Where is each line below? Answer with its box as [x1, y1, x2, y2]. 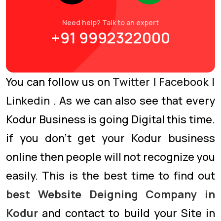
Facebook [159, 74, 209, 89]
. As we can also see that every [53, 93, 215, 108]
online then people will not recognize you [6, 149, 215, 164]
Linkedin [6, 93, 50, 108]
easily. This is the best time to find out [6, 168, 215, 183]
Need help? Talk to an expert [62, 18, 159, 27]
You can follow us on [6, 74, 113, 89]
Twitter [112, 74, 150, 89]
